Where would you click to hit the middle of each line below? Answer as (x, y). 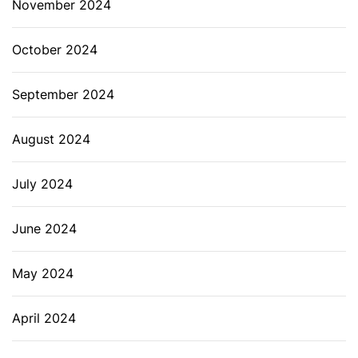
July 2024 (42, 184)
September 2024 (63, 95)
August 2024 (51, 139)
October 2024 (55, 50)
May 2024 (43, 274)
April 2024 (44, 318)
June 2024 (44, 229)
